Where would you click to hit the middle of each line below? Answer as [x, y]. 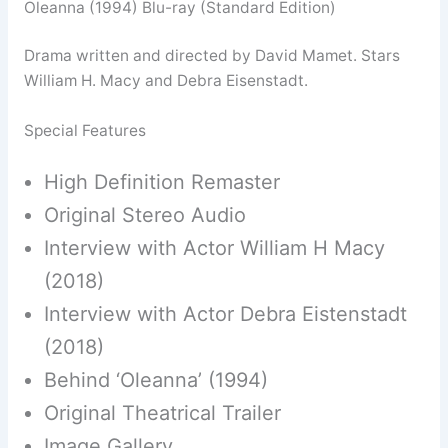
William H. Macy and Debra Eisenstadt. [165, 81]
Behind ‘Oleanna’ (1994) [155, 380]
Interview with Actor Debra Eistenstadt [225, 314]
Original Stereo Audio [144, 215]
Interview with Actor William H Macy [214, 248]
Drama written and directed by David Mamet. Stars [211, 56]
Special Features [84, 130]
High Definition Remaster [161, 182]
